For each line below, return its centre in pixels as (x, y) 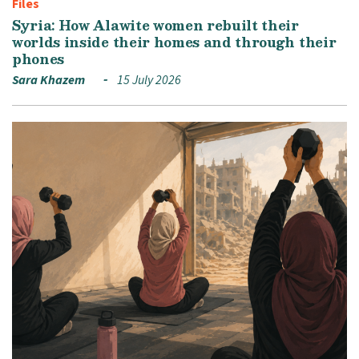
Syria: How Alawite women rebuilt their (155, 25)
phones (38, 58)
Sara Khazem (48, 80)
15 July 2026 (148, 80)
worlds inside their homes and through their (174, 42)
